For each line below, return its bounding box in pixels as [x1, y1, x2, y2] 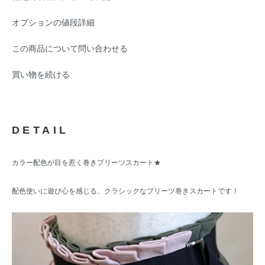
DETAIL [12, 124, 69, 137]
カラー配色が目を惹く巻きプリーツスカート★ [12, 159, 161, 167]
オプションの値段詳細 [12, 18, 95, 28]
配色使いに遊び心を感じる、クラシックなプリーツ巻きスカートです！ [12, 187, 239, 196]
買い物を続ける [12, 70, 70, 80]
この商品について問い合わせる [12, 44, 128, 54]
